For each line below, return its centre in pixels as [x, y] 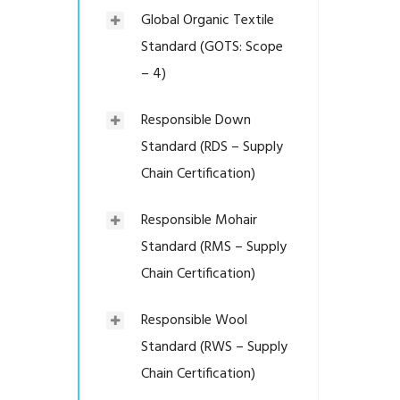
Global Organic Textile [208, 21]
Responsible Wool [194, 321]
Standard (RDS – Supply [212, 147]
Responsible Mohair [199, 221]
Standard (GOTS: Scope [212, 47]
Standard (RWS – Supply [214, 347]
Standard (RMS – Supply [214, 247]
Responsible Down [196, 121]
